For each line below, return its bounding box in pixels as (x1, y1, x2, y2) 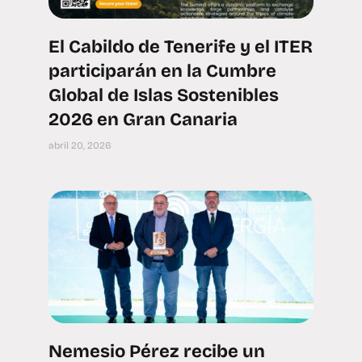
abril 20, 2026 (48, 140, 112, 151)
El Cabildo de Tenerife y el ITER (48, 36, 313, 57)
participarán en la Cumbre (48, 61, 276, 82)
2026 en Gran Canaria (48, 109, 238, 130)
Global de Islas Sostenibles (48, 85, 279, 106)
